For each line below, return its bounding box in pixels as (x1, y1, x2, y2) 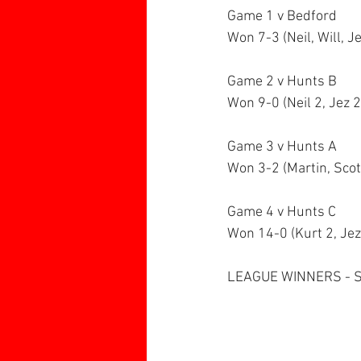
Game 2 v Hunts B (227, 73, 337, 90)
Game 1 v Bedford (227, 8, 337, 25)
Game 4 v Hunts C (227, 204, 336, 221)
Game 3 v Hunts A (227, 139, 337, 156)
